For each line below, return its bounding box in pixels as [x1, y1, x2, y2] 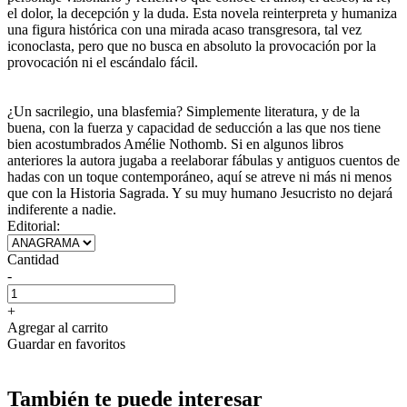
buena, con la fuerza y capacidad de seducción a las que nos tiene [7, 119, 381, 135]
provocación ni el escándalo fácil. [7, 54, 198, 70]
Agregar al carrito [7, 319, 108, 335]
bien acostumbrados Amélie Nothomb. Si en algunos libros [7, 135, 343, 152]
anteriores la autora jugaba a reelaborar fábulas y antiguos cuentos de [7, 152, 400, 168]
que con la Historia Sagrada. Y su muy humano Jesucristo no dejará [7, 184, 392, 201]
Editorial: [7, 217, 60, 233]
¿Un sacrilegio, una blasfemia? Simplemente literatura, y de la [7, 103, 360, 119]
